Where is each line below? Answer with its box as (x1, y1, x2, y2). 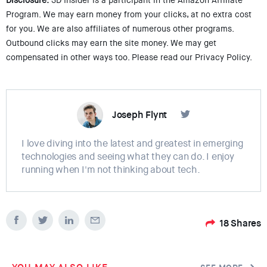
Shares (231, 216, 261, 229)
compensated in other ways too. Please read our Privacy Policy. (6, 52, 252, 63)
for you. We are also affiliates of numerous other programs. (6, 23, 234, 35)
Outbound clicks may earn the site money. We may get (6, 38, 216, 49)
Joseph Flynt (111, 108, 167, 122)
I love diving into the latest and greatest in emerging (21, 137, 243, 150)
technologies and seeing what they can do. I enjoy (21, 150, 234, 163)
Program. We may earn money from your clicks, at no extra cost (6, 9, 252, 20)
